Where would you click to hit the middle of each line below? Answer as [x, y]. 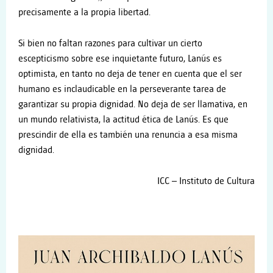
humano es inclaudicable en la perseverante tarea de [122, 89]
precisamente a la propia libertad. [84, 13]
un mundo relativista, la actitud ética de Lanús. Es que [123, 119]
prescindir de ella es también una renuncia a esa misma [128, 135]
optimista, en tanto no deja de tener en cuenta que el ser [130, 74]
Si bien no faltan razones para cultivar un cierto [110, 43]
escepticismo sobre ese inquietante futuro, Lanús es [120, 58]
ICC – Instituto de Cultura [206, 181]
